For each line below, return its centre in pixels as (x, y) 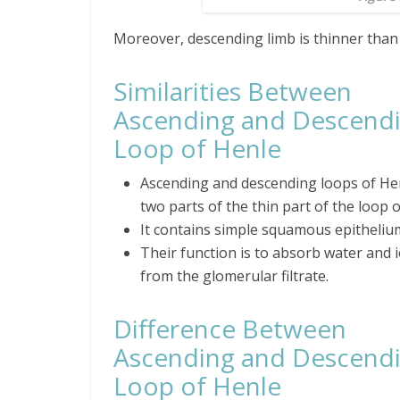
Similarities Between (233, 91)
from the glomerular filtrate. (236, 275)
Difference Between (230, 328)
